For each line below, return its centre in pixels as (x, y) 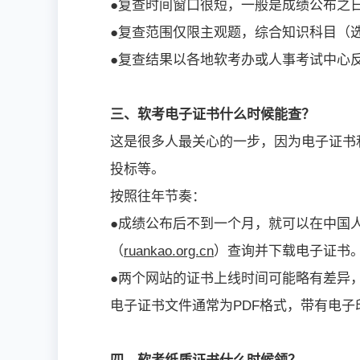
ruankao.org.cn (169, 251)
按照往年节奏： (158, 196)
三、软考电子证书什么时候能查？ (213, 114)
